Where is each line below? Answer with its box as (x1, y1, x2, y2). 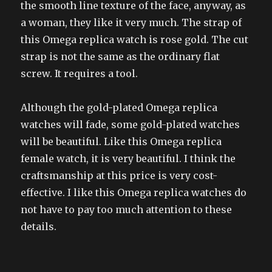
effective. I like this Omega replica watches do (21, 186, 247, 199)
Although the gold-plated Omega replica (21, 101, 218, 114)
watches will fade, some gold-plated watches (21, 118, 240, 131)
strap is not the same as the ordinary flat (21, 50, 220, 63)
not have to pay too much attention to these (21, 203, 233, 216)
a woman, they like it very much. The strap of (21, 16, 242, 29)
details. (21, 220, 57, 233)
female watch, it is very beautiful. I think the (21, 152, 236, 165)
